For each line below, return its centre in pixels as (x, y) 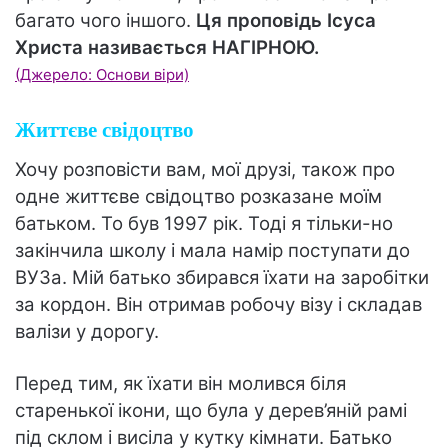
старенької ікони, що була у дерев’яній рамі (211, 410)
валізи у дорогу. (87, 331)
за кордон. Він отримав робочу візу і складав (218, 304)
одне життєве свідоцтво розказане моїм (198, 196)
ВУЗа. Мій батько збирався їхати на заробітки (222, 277)
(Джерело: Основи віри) (102, 75)
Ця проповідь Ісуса (283, 21)
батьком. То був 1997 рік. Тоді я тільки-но (204, 223)
